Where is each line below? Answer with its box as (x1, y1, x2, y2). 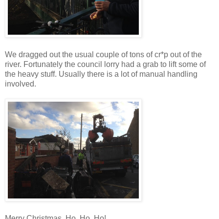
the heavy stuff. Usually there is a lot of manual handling (5, 69, 197, 78)
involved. (5, 79, 36, 88)
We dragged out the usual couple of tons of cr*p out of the (5, 50, 202, 59)
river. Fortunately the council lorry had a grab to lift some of (5, 60, 206, 68)
